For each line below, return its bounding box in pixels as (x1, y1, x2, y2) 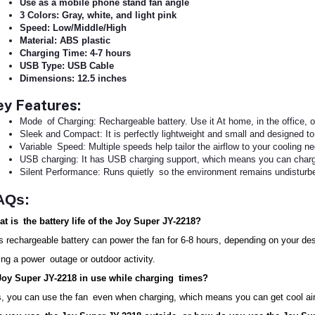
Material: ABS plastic (19, 35, 110, 46)
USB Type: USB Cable (19, 60, 114, 71)
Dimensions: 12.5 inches (19, 73, 127, 84)
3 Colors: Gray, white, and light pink (19, 10, 176, 20)
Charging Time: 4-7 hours (19, 48, 131, 58)
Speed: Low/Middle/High (19, 22, 127, 33)
